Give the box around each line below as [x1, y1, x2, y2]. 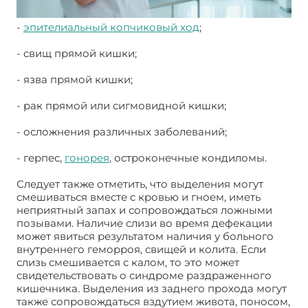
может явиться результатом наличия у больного [16, 229, 274, 243]
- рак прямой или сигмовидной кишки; [16, 98, 226, 112]
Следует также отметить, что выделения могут [16, 177, 263, 190]
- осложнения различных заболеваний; [16, 124, 227, 138]
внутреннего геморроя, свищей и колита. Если [16, 242, 266, 256]
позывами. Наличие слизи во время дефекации [16, 216, 272, 230]
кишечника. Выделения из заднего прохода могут [16, 281, 287, 295]
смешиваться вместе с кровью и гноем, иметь [16, 190, 261, 203]
